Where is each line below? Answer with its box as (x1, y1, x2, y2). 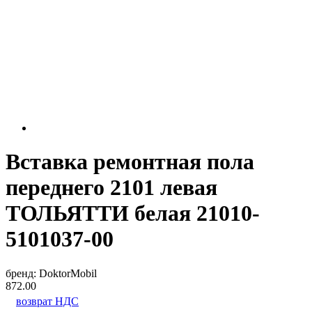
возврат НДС (16, 295, 79, 307)
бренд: (6, 267, 39, 279)
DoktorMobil (39, 267, 97, 279)
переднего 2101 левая (6, 175, 217, 201)
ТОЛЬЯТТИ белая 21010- (6, 201, 260, 226)
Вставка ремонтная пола (6, 149, 254, 175)
